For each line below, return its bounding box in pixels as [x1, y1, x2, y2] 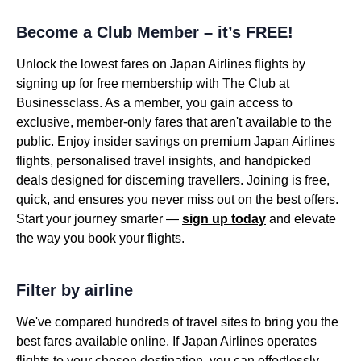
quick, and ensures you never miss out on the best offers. [16, 193, 338, 206]
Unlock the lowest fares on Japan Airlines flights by [16, 57, 305, 71]
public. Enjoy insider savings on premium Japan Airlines [16, 135, 335, 148]
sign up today [182, 212, 266, 226]
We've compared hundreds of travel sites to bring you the [16, 315, 338, 329]
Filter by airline [16, 281, 133, 299]
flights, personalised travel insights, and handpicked [16, 154, 311, 168]
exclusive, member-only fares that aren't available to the [16, 115, 332, 129]
